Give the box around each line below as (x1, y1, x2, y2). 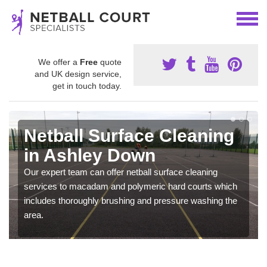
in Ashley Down (24, 145, 156, 165)
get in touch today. (52, 81, 122, 91)
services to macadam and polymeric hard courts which (24, 181, 237, 191)
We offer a (38, 57, 80, 67)
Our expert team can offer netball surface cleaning (24, 167, 218, 177)
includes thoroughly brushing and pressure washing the (24, 195, 237, 206)
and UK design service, (35, 69, 122, 79)
